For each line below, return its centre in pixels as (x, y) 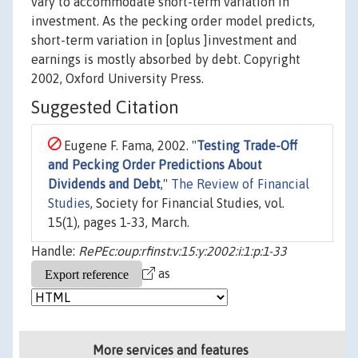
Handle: (55, 251)
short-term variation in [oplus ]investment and (164, 40)
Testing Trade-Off (247, 146)
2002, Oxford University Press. (117, 79)
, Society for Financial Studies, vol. (187, 203)
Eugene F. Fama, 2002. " (129, 146)
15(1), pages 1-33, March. (119, 223)
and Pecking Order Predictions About (155, 165)
